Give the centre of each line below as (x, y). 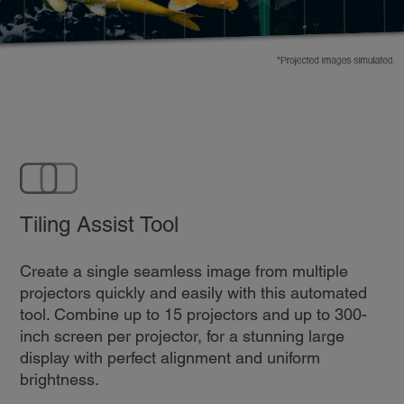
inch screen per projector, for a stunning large (182, 335)
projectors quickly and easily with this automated (193, 292)
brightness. (59, 379)
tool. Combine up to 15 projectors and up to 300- (193, 314)
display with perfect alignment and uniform (170, 357)
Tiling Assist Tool (99, 224)
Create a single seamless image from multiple (184, 271)
